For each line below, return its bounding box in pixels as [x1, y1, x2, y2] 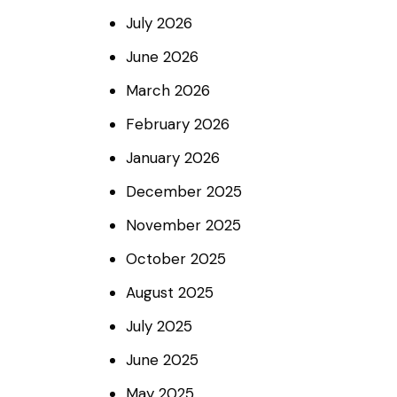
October [126, 249, 191, 269]
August [126, 283, 179, 303]
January [126, 148, 185, 168]
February [126, 114, 195, 135]
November [126, 215, 206, 236]
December [126, 182, 207, 202]
